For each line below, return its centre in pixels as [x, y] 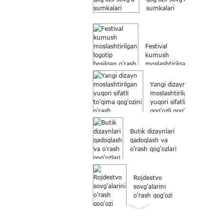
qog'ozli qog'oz [171, 111]
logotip [155, 73]
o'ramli [155, 90]
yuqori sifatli [168, 102]
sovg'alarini [150, 186]
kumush [157, 55]
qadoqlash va [149, 140]
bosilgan [157, 81]
